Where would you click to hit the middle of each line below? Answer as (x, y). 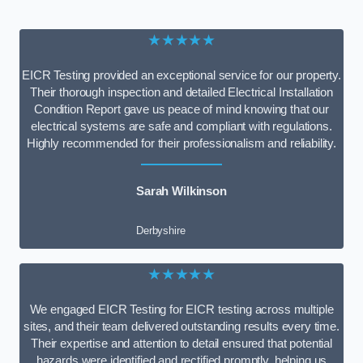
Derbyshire (161, 230)
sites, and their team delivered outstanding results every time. (181, 326)
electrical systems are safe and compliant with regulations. (181, 126)
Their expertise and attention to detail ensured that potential (181, 343)
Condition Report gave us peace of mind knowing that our (181, 109)
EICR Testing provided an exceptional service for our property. (181, 75)
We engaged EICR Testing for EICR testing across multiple (181, 309)
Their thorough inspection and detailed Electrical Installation (181, 92)
